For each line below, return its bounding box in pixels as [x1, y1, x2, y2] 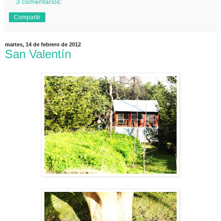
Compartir [14, 13, 40, 21]
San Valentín [5, 47, 71, 61]
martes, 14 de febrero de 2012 [5, 41, 81, 47]
